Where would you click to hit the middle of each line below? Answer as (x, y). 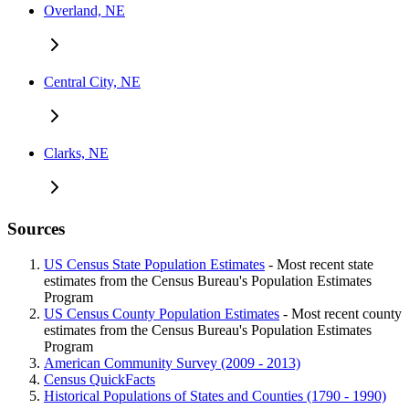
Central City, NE (92, 82)
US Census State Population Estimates (154, 264)
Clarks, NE (76, 153)
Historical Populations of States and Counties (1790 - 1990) (215, 395)
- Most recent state (319, 264)
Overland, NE (84, 11)
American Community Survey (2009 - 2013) (172, 362)
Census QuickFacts (100, 379)
